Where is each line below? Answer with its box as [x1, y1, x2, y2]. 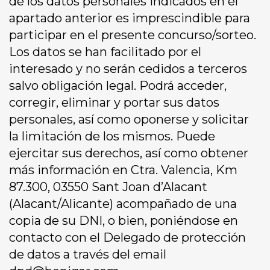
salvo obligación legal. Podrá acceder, [9, 78, 227, 93]
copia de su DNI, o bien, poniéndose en [9, 213, 238, 228]
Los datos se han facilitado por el [9, 45, 201, 60]
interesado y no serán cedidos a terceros [9, 61, 247, 77]
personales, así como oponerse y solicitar [9, 112, 249, 127]
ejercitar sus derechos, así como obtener [9, 146, 248, 161]
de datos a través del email [9, 247, 166, 262]
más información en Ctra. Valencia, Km [9, 163, 237, 178]
